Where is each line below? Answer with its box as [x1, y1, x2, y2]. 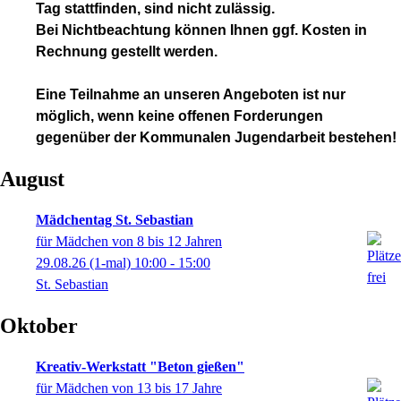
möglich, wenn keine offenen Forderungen [36, 108, 323, 124]
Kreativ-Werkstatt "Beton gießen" [36, 359, 244, 374]
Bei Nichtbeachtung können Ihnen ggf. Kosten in [36, 22, 367, 38]
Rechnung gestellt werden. [36, 44, 218, 59]
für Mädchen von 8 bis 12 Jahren [36, 234, 222, 249]
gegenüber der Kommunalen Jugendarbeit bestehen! [36, 130, 397, 145]
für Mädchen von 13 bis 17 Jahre [36, 380, 222, 396]
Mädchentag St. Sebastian [36, 212, 193, 227]
